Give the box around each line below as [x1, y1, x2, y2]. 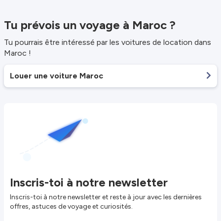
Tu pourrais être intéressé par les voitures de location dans [4, 37, 211, 47]
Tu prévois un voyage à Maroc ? [4, 18, 176, 32]
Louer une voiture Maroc [10, 71, 103, 80]
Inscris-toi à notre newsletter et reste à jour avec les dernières [10, 192, 202, 201]
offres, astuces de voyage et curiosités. [10, 202, 133, 211]
